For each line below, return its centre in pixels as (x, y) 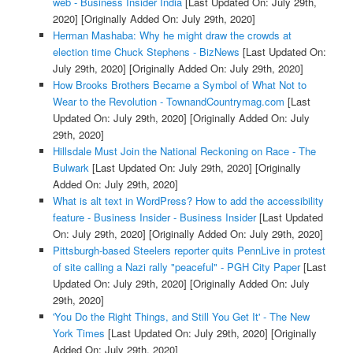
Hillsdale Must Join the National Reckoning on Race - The (184, 150)
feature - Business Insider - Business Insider (154, 217)
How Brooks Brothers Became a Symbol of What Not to (179, 84)
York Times (78, 333)
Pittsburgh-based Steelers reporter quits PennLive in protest (189, 250)
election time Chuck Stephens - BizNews (146, 51)
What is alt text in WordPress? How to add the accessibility (188, 200)
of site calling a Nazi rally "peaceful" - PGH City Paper (176, 266)
